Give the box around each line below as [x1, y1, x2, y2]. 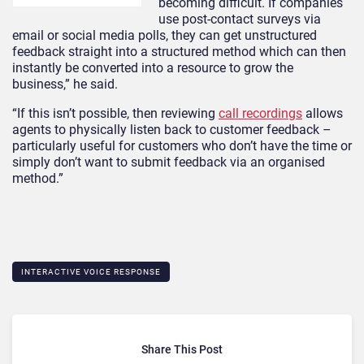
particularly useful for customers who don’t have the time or [12, 137, 352, 154]
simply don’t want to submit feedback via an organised [12, 154, 325, 170]
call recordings [219, 105, 302, 121]
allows [302, 105, 343, 121]
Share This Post [141, 342, 223, 356]
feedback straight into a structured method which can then [12, 43, 346, 59]
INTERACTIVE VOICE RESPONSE [21, 266, 161, 276]
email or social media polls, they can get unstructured [12, 27, 317, 43]
